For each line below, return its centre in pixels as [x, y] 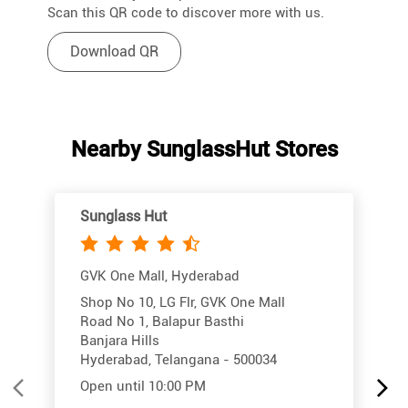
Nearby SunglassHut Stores [204, 150]
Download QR [114, 52]
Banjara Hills [120, 341]
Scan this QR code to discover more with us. [186, 13]
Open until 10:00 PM [143, 387]
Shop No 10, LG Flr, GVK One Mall [183, 303]
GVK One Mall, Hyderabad [160, 276]
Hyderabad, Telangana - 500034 [178, 360]
